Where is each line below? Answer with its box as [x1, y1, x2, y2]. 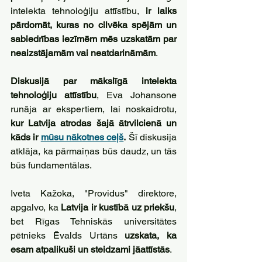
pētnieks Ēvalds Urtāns [11, 230, 125, 241]
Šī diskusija [126, 132, 177, 143]
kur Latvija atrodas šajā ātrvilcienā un [11, 118, 177, 129]
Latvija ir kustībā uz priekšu [61, 202, 174, 213]
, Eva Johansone [96, 89, 177, 101]
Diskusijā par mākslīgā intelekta [11, 75, 177, 87]
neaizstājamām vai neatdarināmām [11, 47, 156, 58]
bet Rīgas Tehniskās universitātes [11, 216, 177, 227]
